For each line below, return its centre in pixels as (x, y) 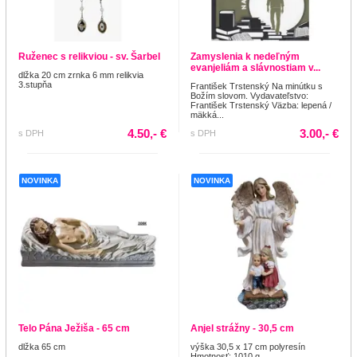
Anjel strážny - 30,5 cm (242, 329)
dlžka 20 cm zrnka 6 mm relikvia (81, 75)
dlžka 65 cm (42, 347)
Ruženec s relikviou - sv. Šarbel (89, 57)
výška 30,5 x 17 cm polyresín (248, 347)
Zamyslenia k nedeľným (245, 57)
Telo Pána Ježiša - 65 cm (74, 329)
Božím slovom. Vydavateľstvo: (249, 96)
